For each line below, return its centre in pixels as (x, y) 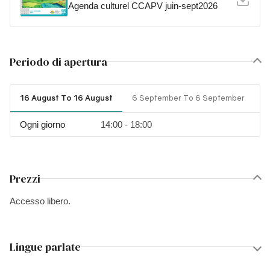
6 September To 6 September (188, 98)
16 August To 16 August (66, 98)
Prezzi (25, 179)
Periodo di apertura (58, 62)
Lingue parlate (45, 247)
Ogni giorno (42, 125)
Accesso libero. (40, 201)
